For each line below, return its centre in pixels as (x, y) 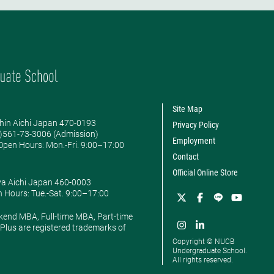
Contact (185, 156)
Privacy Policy (195, 124)
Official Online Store (205, 172)
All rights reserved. (202, 260)
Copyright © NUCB (203, 241)
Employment (194, 140)
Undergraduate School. (209, 250)
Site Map (187, 109)
